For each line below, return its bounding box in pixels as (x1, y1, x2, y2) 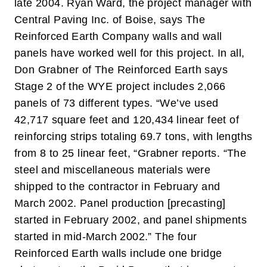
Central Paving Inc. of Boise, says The (14, 14, 206, 26)
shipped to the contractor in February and (14, 181, 221, 193)
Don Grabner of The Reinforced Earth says (14, 64, 228, 76)
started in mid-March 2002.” (14, 231, 156, 243)
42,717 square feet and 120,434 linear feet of (14, 114, 239, 126)
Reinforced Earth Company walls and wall (14, 30, 222, 42)
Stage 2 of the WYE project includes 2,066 (14, 80, 226, 92)
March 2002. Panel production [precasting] (14, 197, 226, 209)
